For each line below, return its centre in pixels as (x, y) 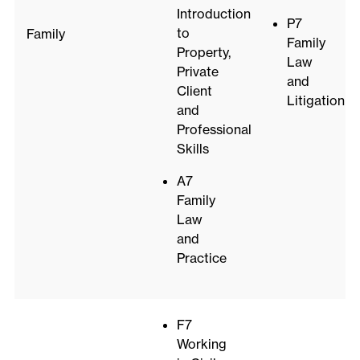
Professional (214, 130)
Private (197, 72)
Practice (201, 258)
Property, (203, 53)
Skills (192, 149)
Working (201, 344)
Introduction (213, 14)
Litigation (315, 101)
